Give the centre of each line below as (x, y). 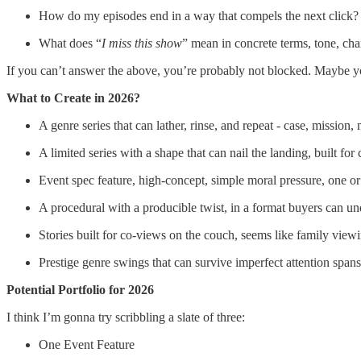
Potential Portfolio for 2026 (80, 289)
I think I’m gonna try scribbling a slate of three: (126, 317)
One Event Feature (87, 344)
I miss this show (142, 43)
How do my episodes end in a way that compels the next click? (199, 15)
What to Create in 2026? (73, 98)
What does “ (70, 43)
